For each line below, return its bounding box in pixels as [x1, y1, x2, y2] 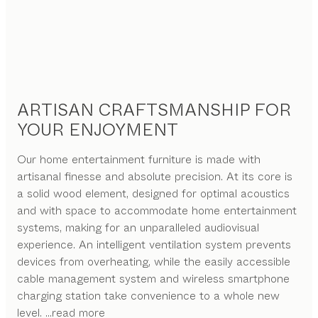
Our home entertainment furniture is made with [17, 150, 261, 168]
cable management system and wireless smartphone [17, 270, 290, 287]
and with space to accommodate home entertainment [17, 202, 297, 219]
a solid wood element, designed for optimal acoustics [17, 185, 290, 202]
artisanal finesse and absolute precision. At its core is [17, 168, 292, 185]
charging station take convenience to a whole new [17, 287, 280, 304]
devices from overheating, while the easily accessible [17, 253, 290, 270]
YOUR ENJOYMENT [17, 117, 178, 142]
